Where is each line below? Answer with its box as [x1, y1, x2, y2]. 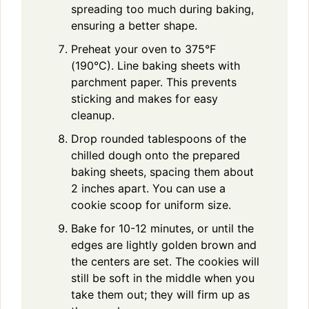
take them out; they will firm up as [71, 287, 250, 301]
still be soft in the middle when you [71, 270, 255, 285]
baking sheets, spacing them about [71, 164, 254, 179]
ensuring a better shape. [71, 18, 197, 32]
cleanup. [71, 108, 114, 122]
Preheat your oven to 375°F [71, 41, 216, 56]
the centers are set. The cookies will [71, 254, 259, 268]
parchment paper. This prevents [71, 74, 237, 89]
